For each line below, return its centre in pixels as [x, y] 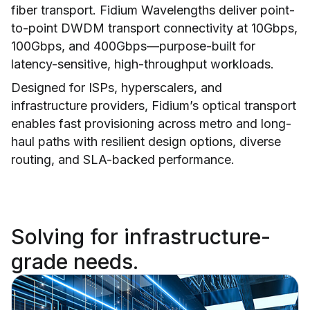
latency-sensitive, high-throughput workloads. [143, 64]
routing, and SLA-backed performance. [123, 159]
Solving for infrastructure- [141, 236]
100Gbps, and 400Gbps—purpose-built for [133, 46]
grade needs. [75, 261]
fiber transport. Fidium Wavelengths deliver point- [153, 10]
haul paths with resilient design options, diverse [146, 141]
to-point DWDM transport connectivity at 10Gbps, [154, 28]
